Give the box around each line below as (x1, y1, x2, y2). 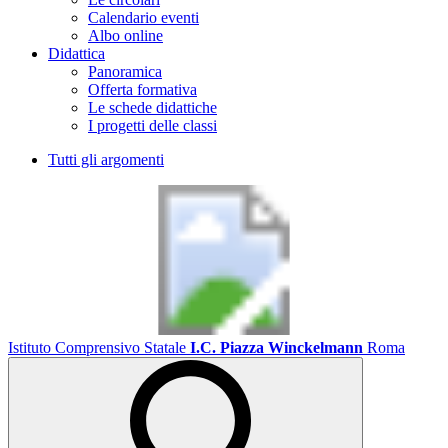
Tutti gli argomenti (48, 151, 164, 168)
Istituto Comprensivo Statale (8, 339, 186, 356)
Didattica (48, 45, 105, 62)
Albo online (88, 27, 163, 44)
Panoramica (88, 63, 162, 80)
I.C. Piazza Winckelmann (190, 339, 363, 356)
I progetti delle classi (88, 117, 217, 134)
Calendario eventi (88, 9, 199, 26)
